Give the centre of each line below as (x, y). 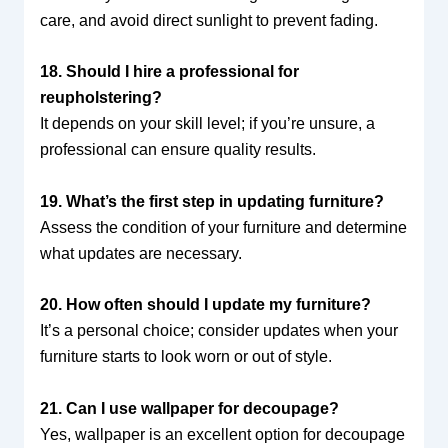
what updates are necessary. (140, 253)
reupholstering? (100, 98)
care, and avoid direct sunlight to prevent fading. (208, 20)
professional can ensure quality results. (177, 150)
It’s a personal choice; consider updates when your (218, 331)
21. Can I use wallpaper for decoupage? (189, 408)
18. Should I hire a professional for (169, 72)
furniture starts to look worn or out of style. (185, 357)
